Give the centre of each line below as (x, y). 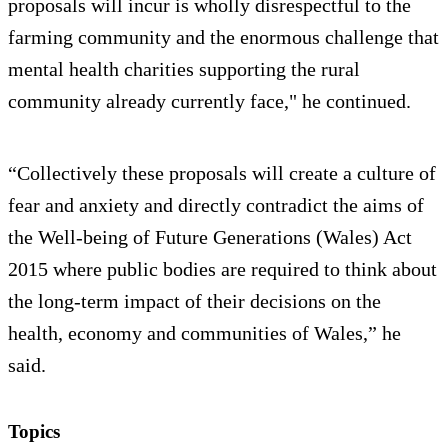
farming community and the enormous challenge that (223, 37)
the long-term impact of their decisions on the (194, 301)
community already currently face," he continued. (209, 101)
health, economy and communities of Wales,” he (204, 333)
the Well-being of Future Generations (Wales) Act (210, 237)
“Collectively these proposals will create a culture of (222, 173)
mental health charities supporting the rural (184, 69)
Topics (34, 432)
